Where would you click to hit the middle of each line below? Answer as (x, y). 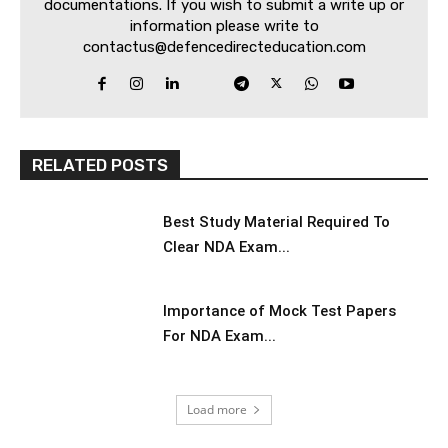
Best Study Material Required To (276, 221)
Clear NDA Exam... (226, 246)
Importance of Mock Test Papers (279, 311)
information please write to (224, 25)
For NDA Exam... (219, 336)
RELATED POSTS (100, 164)
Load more (217, 409)
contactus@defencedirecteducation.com (224, 46)
